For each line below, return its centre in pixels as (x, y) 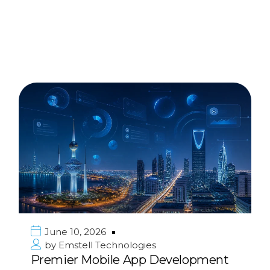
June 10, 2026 (75, 232)
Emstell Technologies (106, 245)
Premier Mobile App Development (130, 260)
